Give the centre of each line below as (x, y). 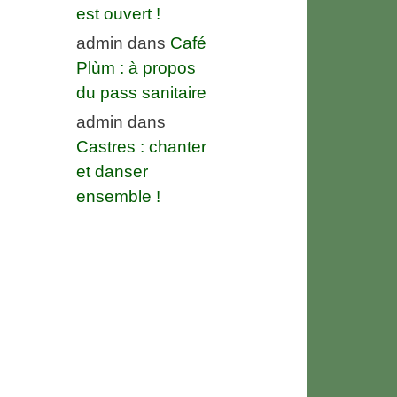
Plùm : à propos (136, 67)
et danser (112, 171)
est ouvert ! (118, 13)
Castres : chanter (141, 146)
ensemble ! (118, 196)
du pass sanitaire (141, 92)
